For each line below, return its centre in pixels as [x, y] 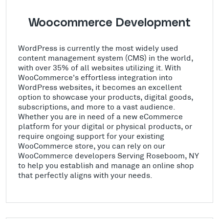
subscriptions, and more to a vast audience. [97, 107]
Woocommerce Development [109, 23]
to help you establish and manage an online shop [106, 165]
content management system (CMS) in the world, [106, 58]
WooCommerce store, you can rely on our [92, 146]
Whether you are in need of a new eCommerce [100, 116]
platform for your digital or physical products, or [105, 126]
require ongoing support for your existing [91, 136]
